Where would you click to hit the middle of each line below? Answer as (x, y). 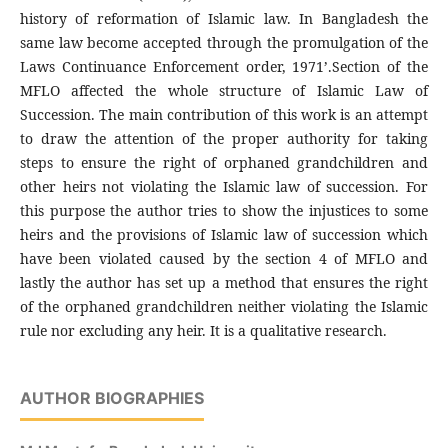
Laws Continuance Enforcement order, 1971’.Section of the (224, 67)
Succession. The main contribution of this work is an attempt (224, 115)
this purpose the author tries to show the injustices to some (224, 211)
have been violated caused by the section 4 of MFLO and (224, 259)
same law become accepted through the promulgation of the (224, 43)
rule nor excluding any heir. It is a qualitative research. (203, 331)
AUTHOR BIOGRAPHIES (111, 398)
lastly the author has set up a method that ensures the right (224, 283)
